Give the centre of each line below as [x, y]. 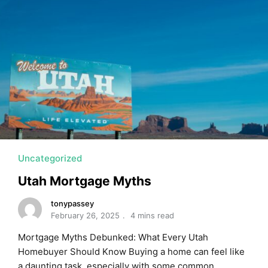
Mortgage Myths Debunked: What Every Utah [113, 237]
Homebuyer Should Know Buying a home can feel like [131, 251]
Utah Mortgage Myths [85, 181]
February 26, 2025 [85, 215]
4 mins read [152, 215]
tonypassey [72, 203]
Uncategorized [50, 158]
